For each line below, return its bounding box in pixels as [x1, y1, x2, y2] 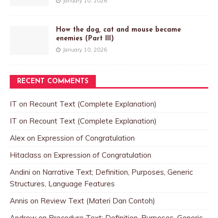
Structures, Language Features [10, 179, 115, 189]
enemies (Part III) [56, 35, 114, 43]
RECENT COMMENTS [17, 78, 89, 86]
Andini [10, 167, 30, 177]
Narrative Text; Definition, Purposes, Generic [42, 167, 193, 177]
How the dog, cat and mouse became [56, 26, 181, 34]
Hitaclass [10, 150, 41, 160]
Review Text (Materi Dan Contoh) [40, 196, 155, 206]
